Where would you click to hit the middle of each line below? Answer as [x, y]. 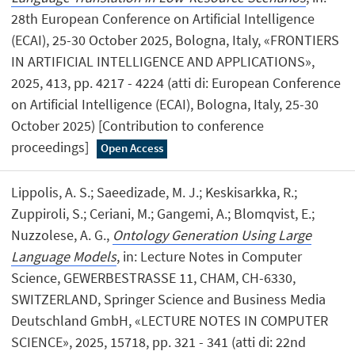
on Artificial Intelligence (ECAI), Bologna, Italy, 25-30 [165, 105]
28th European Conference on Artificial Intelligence [163, 19]
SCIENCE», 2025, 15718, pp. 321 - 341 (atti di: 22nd [159, 342]
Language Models [64, 256]
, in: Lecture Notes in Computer [210, 256]
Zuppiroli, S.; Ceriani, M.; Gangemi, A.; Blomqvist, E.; [163, 213]
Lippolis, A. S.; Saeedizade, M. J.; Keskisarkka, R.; [155, 192]
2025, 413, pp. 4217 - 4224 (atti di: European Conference [176, 83]
